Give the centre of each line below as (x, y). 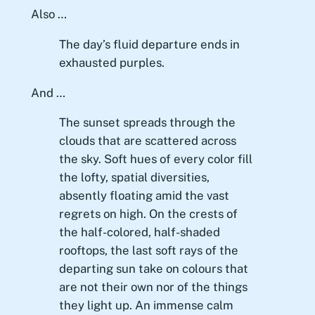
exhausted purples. (111, 62)
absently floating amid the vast (144, 196)
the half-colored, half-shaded (139, 232)
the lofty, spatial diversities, (134, 178)
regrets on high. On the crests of (148, 214)
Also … (49, 14)
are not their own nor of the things (153, 287)
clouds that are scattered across (147, 141)
